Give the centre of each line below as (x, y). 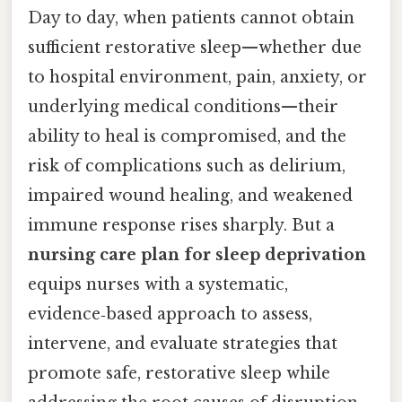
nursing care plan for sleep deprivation (197, 254)
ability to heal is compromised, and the (187, 136)
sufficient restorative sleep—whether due (195, 47)
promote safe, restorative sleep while (179, 373)
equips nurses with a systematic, (158, 284)
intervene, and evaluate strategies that (183, 343)
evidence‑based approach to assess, (170, 314)
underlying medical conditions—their (183, 106)
